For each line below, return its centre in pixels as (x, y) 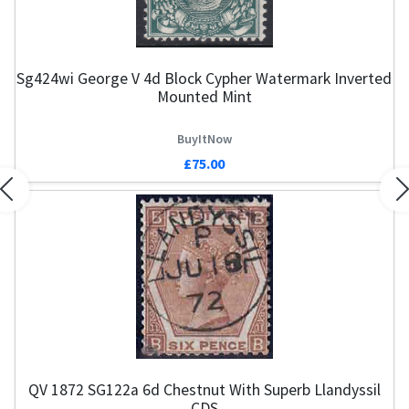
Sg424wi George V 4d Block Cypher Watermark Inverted (202, 79)
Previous (32, 199)
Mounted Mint (202, 97)
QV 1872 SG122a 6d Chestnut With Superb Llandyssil (202, 389)
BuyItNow (202, 138)
